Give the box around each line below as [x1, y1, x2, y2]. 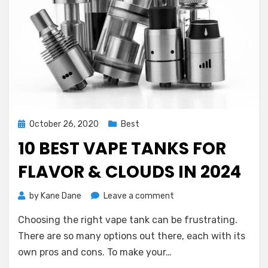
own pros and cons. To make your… [18, 246, 172, 258]
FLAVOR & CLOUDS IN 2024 [18, 160, 241, 184]
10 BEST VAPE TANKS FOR [18, 137, 226, 160]
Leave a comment [103, 191, 174, 201]
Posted [17, 118, 45, 129]
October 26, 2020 [29, 119, 99, 129]
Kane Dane [41, 191, 81, 201]
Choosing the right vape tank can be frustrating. [18, 214, 237, 226]
